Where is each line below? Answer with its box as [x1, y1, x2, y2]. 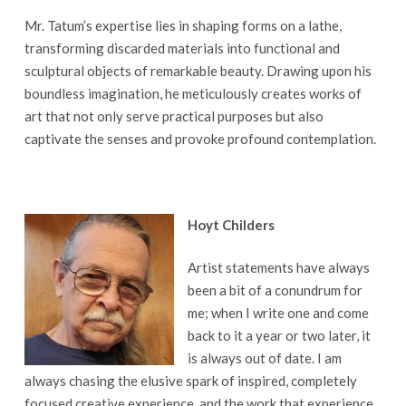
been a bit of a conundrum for [187, 282, 362, 298]
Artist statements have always [187, 259, 370, 275]
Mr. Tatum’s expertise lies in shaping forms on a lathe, [24, 16, 342, 34]
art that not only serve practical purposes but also [24, 107, 324, 124]
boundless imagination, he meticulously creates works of [24, 84, 362, 101]
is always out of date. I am [187, 350, 342, 366]
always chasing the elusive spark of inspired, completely [24, 372, 357, 389]
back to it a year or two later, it [187, 327, 371, 343]
